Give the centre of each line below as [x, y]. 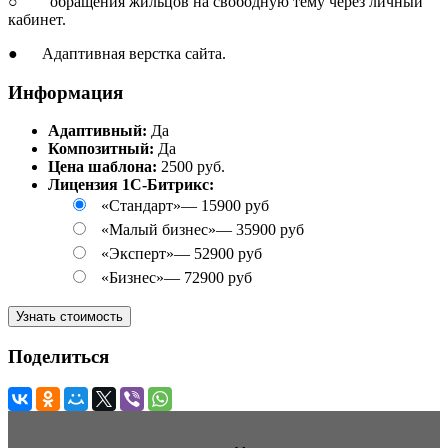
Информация [65, 92]
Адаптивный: [99, 131]
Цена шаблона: [102, 167]
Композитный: [103, 149]
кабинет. [37, 19]
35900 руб [270, 230]
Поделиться [58, 356]
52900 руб [228, 254]
